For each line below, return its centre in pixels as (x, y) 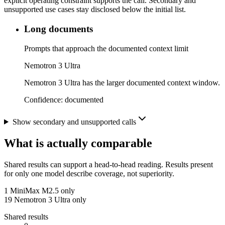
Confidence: (44, 99)
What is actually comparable (78, 143)
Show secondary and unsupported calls (74, 122)
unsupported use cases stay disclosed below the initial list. (95, 10)
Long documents (59, 29)
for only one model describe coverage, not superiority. (89, 173)
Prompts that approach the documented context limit (106, 48)
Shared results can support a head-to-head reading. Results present (108, 164)
